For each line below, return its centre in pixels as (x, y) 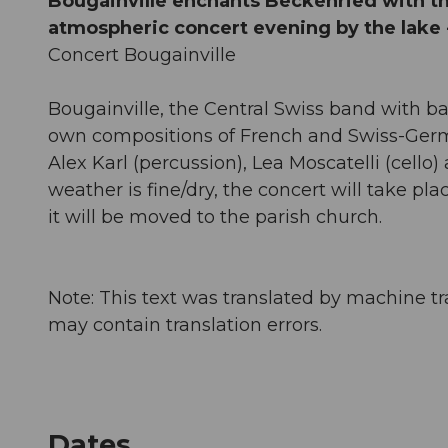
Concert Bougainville (142, 54)
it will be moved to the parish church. (215, 216)
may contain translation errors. (185, 324)
